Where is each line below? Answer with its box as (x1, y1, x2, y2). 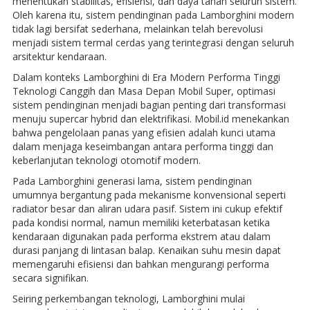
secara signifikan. (12, 271, 89, 285)
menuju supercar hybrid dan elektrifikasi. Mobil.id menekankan (12, 112, 289, 126)
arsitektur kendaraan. (12, 50, 107, 64)
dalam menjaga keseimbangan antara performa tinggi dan (12, 140, 273, 154)
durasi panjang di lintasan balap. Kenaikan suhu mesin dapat (12, 244, 281, 257)
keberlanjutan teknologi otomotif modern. (12, 154, 201, 167)
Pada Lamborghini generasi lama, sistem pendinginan (12, 174, 252, 188)
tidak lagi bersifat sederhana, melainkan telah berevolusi (12, 22, 263, 36)
